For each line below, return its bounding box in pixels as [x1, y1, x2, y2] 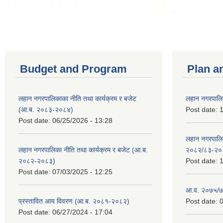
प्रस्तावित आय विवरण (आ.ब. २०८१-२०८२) [18, 197, 129, 205]
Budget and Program [20, 62, 127, 75]
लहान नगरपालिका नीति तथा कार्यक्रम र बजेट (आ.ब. [18, 145, 148, 154]
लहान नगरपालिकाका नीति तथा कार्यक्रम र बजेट [18, 94, 136, 103]
